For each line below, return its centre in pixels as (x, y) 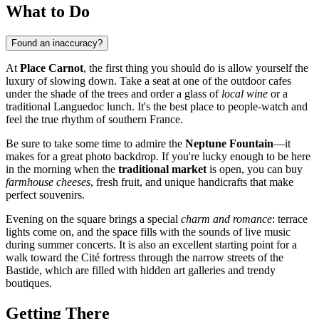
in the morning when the (62, 169)
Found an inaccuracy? (57, 43)
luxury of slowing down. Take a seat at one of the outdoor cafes (148, 80)
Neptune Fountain (229, 143)
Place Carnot (52, 68)
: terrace (290, 219)
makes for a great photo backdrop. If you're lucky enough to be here (158, 156)
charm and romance (226, 219)
